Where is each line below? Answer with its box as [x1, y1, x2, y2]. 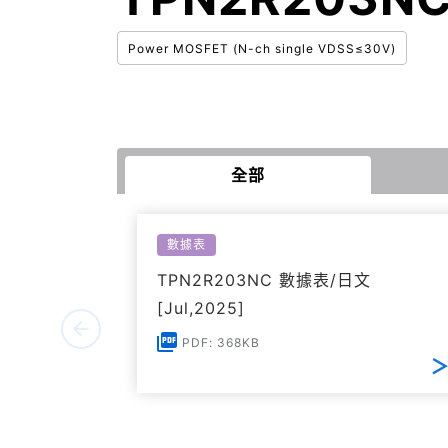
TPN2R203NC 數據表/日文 [157, 270, 371, 290]
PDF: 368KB [182, 335, 260, 350]
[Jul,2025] [157, 298, 245, 318]
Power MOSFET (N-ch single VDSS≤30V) [128, 41, 396, 57]
